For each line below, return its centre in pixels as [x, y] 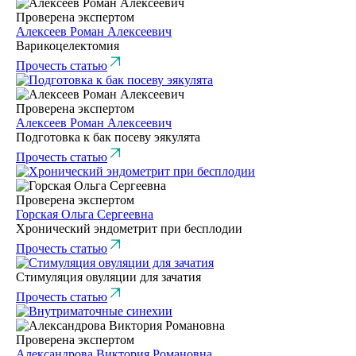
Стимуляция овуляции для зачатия [108, 277]
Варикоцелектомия [68, 45]
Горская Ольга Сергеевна [85, 214]
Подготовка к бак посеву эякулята [108, 137]
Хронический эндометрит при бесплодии [129, 228]
